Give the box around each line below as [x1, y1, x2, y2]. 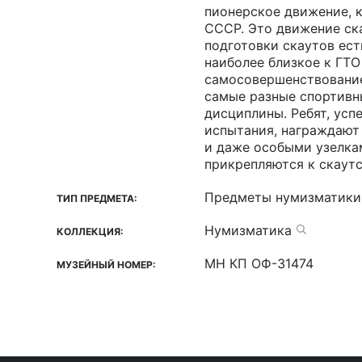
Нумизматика [204, 222, 292, 238]
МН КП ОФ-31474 [204, 255, 314, 271]
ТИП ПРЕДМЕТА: [57, 192, 137, 204]
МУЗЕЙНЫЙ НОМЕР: [57, 259, 156, 271]
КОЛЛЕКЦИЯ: [57, 225, 124, 238]
